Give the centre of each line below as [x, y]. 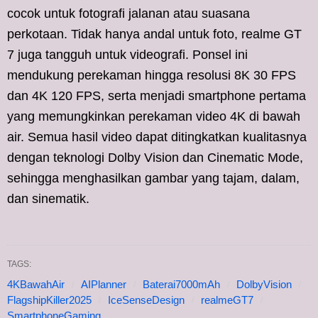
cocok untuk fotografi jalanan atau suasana [128, 13]
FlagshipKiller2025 [49, 300]
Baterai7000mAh [181, 284]
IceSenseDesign [146, 300]
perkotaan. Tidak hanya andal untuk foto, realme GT [154, 34]
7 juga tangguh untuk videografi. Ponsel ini [127, 54]
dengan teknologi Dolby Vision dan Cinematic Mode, [155, 157]
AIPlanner [104, 284]
